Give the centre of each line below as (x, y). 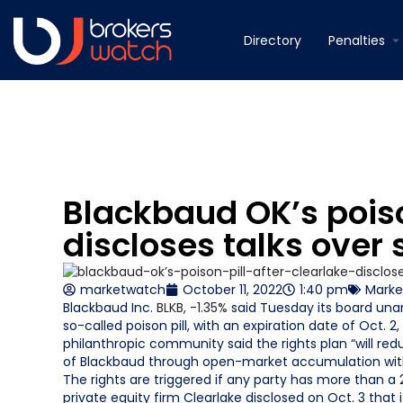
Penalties (357, 40)
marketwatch (123, 290)
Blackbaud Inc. (110, 308)
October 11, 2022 (233, 290)
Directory (273, 40)
